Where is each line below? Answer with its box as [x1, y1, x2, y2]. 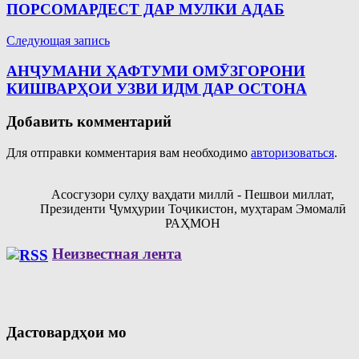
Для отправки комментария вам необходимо [6, 145, 251, 159]
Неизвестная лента [52, 245, 182, 263]
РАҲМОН [165, 216, 220, 230]
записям [6, 14, 78, 35]
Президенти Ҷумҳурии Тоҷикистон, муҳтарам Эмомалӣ [39, 201, 346, 216]
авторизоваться [251, 145, 334, 159]
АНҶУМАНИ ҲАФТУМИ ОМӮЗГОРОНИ [6, 63, 305, 80]
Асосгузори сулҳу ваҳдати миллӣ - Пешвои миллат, [51, 187, 334, 201]
